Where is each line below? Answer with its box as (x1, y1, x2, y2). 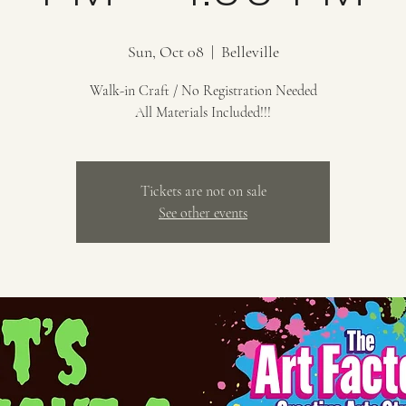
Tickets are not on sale (140, 182, 266, 200)
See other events (159, 204, 247, 222)
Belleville (220, 42, 279, 62)
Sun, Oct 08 (127, 42, 204, 62)
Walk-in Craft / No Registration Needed (89, 82, 317, 100)
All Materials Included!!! (135, 103, 271, 121)
